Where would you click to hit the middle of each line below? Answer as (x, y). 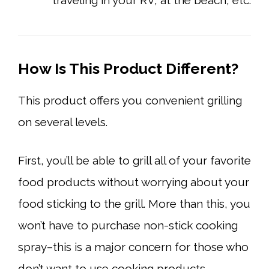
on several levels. (63, 122)
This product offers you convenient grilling (130, 100)
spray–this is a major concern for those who (133, 247)
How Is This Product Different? (128, 68)
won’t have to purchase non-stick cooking (128, 225)
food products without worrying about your (134, 182)
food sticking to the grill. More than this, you (134, 204)
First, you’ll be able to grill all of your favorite (134, 160)
